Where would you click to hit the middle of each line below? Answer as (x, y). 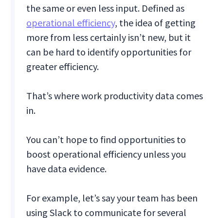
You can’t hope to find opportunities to (106, 140)
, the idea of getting (155, 23)
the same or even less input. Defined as (106, 8)
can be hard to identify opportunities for (109, 52)
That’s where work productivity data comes (115, 96)
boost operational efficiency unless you (106, 154)
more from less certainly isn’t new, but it (109, 37)
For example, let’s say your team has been (112, 198)
